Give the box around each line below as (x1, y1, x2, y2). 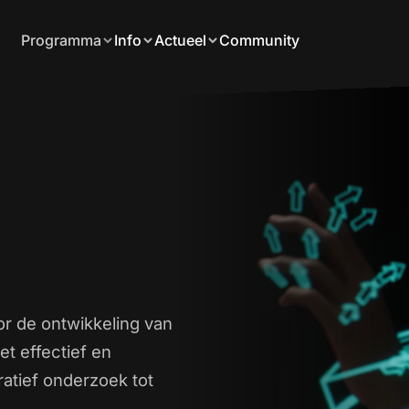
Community (219, 30, 300, 49)
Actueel (154, 30, 207, 49)
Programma (21, 30, 102, 49)
